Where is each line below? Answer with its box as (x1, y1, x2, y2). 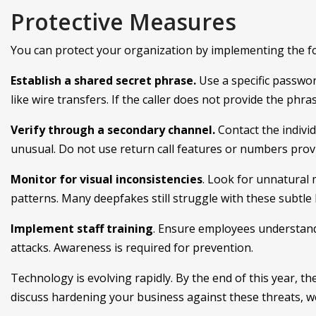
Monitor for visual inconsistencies (11, 171, 202, 187)
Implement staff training (11, 220, 153, 236)
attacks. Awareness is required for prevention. (11, 239, 253, 255)
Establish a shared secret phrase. (11, 72, 199, 88)
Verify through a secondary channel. (11, 121, 218, 138)
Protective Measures (11, 6, 236, 37)
